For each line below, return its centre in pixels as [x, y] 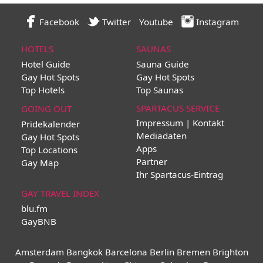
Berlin [162, 252]
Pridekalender [51, 124]
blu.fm [35, 209]
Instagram [216, 22]
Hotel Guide [46, 64]
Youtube [156, 22]
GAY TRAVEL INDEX [60, 193]
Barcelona [126, 252]
